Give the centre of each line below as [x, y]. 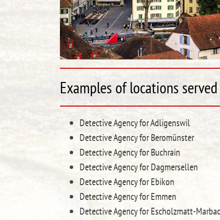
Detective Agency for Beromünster [137, 137]
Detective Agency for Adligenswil [135, 123]
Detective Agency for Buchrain [130, 152]
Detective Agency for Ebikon [127, 181]
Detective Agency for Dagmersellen [139, 167]
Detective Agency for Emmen [128, 196]
